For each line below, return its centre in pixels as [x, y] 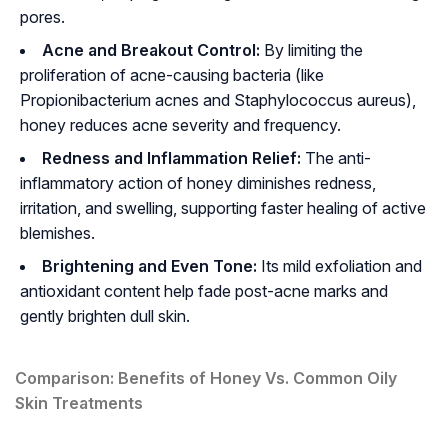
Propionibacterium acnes [109, 100]
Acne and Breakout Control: [151, 50]
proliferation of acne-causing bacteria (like [172, 75]
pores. [42, 17]
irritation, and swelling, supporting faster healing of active [223, 208]
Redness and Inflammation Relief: [171, 158]
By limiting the [311, 50]
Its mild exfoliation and [339, 266]
